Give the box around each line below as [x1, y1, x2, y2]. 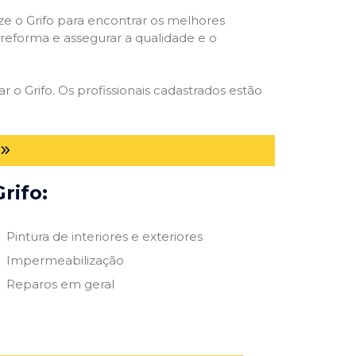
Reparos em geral [6, 276, 114, 292]
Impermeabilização [6, 252, 124, 268]
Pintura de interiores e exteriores [6, 228, 203, 244]
